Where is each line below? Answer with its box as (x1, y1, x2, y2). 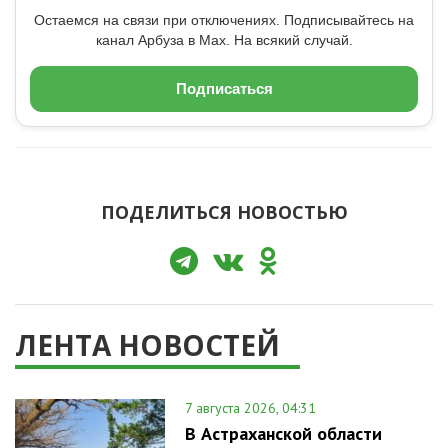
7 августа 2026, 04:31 (185, 398, 316, 417)
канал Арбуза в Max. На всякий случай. (95, 31, 353, 48)
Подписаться (175, 79, 273, 97)
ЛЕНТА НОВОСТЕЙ (15, 325, 280, 364)
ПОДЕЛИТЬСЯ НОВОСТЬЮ (100, 199, 348, 224)
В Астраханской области (185, 421, 382, 445)
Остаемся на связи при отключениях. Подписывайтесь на (34, 11, 414, 28)
